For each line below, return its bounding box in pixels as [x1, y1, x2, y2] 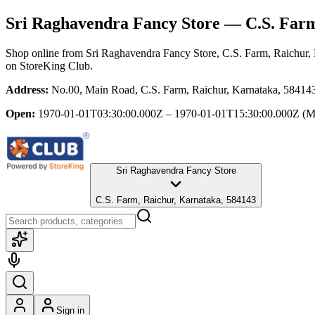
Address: [6, 83, 49, 96]
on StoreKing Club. [6, 59, 93, 72]
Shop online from [6, 46, 86, 59]
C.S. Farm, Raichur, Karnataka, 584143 [96, 194, 256, 205]
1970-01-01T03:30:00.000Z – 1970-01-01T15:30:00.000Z [38, 107, 300, 120]
